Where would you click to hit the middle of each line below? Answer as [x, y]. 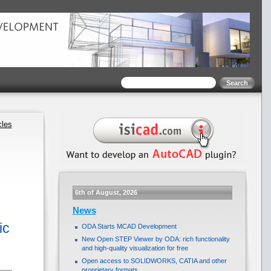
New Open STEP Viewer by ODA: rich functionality [155, 239]
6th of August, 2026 [106, 192]
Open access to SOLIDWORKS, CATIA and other [154, 261]
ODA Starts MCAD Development [129, 226]
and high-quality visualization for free [135, 248]
